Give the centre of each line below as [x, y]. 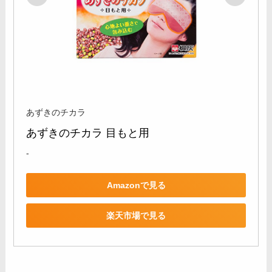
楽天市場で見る [136, 215]
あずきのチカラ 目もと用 [88, 133]
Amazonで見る [136, 185]
